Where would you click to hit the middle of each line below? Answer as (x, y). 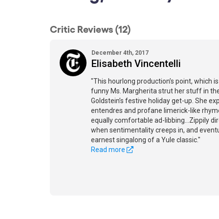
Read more (109, 150)
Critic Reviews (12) (90, 28)
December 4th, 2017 (120, 53)
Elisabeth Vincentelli (136, 64)
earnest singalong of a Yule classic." (146, 140)
